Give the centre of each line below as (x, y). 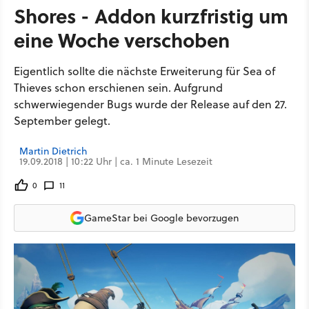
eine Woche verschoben (122, 40)
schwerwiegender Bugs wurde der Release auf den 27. (150, 104)
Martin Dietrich (53, 151)
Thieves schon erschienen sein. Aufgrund (118, 88)
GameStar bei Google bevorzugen (161, 218)
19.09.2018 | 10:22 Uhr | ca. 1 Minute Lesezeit (116, 161)
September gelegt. (62, 121)
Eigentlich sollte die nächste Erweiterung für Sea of (144, 71)
